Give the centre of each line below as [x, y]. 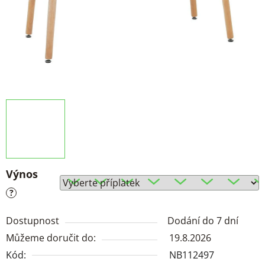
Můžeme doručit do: [51, 238]
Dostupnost [33, 221]
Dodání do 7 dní [203, 221]
